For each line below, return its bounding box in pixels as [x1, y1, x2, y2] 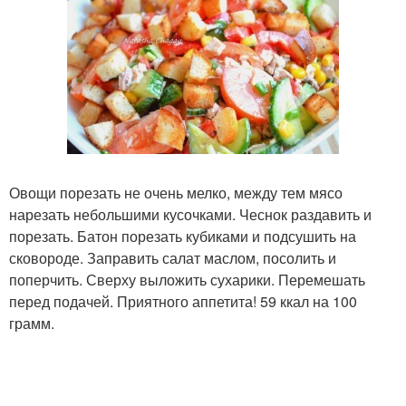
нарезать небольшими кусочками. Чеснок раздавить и [9, 203, 372, 225]
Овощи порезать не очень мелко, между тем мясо [9, 181, 343, 203]
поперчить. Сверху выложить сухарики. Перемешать [9, 268, 365, 290]
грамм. [9, 312, 54, 333]
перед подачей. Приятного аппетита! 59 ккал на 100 [9, 290, 357, 312]
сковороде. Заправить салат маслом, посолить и [9, 246, 336, 268]
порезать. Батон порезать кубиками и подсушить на [9, 225, 356, 246]
